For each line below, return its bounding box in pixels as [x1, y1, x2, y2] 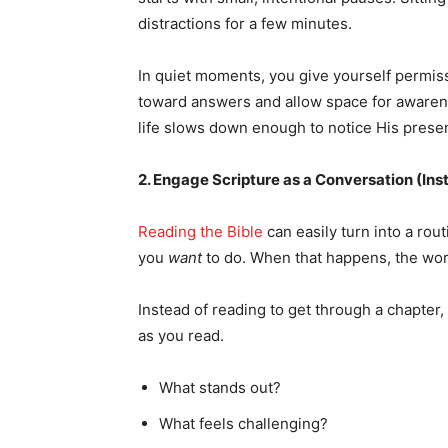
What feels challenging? [159, 414, 328, 433]
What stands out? [159, 378, 281, 397]
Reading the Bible [138, 222, 263, 241]
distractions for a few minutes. [138, 14, 352, 33]
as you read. [138, 326, 224, 345]
